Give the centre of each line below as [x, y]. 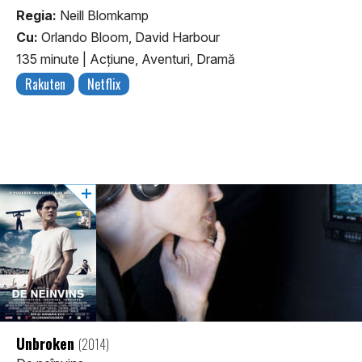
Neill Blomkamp [103, 15]
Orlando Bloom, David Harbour [129, 37]
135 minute [49, 59]
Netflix [104, 84]
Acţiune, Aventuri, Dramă [162, 59]
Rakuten [45, 84]
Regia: [36, 15]
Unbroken [47, 343]
